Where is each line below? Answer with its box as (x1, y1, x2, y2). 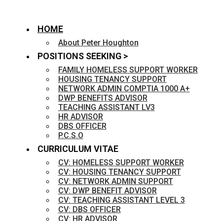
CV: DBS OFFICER (58, 205, 121, 215)
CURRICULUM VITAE (37, 144, 118, 154)
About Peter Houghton (58, 38, 139, 48)
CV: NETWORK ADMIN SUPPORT (58, 177, 173, 186)
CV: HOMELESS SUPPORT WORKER (58, 158, 184, 168)
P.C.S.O (58, 131, 83, 141)
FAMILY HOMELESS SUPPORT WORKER (58, 65, 198, 75)
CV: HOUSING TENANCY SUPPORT (58, 167, 181, 177)
